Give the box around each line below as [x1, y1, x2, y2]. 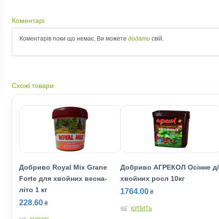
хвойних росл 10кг [120, 175, 185, 182]
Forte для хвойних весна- [19, 175, 107, 182]
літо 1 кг [19, 186, 47, 194]
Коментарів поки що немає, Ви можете [20, 35, 128, 42]
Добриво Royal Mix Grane [19, 163, 107, 171]
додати [128, 35, 150, 42]
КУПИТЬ [131, 205, 152, 211]
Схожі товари [12, 82, 54, 89]
